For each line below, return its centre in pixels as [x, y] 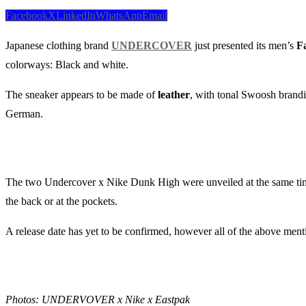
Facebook [27, 16]
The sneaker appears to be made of [82, 95]
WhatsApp [119, 16]
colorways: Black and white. [67, 65]
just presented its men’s [243, 46]
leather [174, 95]
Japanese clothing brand [58, 46]
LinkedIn [76, 16]
